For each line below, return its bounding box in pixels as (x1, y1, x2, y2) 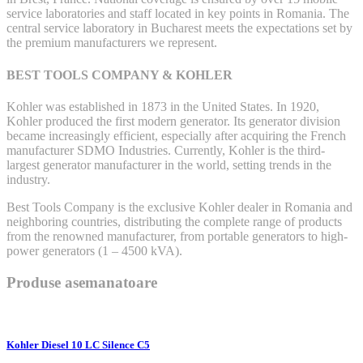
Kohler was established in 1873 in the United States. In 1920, (6, 99, 319, 113)
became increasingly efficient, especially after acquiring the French (6, 128, 346, 143)
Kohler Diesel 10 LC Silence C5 (6, 339, 150, 352)
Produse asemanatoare (6, 273, 157, 291)
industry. (6, 172, 50, 186)
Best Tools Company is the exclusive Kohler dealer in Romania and (6, 199, 352, 214)
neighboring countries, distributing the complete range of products (6, 214, 342, 228)
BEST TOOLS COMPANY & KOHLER (6, 67, 233, 82)
